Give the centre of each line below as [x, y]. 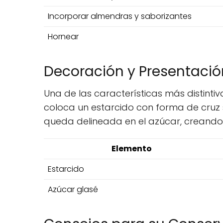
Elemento [132, 149]
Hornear [63, 37]
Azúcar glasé [73, 189]
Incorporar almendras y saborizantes [120, 16]
